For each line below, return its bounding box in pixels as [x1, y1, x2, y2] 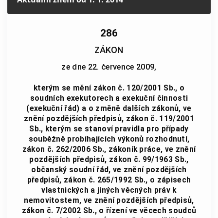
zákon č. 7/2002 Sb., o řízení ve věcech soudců [21, 206, 197, 215]
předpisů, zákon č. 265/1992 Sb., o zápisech [27, 175, 191, 184]
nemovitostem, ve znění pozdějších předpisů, [24, 196, 194, 205]
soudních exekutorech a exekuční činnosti [30, 93, 188, 103]
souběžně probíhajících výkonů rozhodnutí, [28, 134, 190, 144]
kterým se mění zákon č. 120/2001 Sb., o [33, 83, 185, 92]
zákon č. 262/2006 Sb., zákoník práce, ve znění [22, 145, 196, 154]
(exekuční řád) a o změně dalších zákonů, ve [26, 104, 192, 113]
